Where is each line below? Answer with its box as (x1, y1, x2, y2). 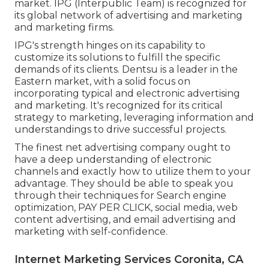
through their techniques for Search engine (14, 189, 226, 201)
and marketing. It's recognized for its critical (14, 99, 223, 111)
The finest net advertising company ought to (14, 141, 231, 153)
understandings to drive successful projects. (14, 123, 226, 135)
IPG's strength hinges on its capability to (14, 39, 205, 51)
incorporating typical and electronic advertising (14, 87, 240, 99)
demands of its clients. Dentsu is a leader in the (14, 63, 238, 75)
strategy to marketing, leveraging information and (14, 111, 254, 123)
